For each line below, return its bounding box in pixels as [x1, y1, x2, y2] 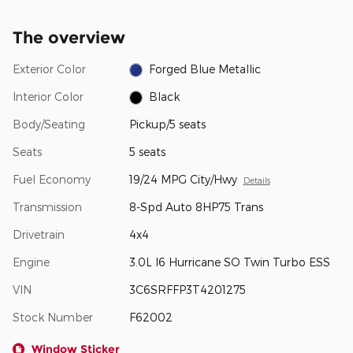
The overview [13, 27, 125, 47]
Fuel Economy [13, 172, 91, 186]
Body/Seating [13, 117, 85, 131]
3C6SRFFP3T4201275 [128, 282, 246, 296]
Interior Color [13, 89, 84, 103]
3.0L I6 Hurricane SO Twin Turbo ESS [128, 255, 330, 269]
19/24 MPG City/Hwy [128, 172, 237, 186]
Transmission [13, 199, 82, 214]
